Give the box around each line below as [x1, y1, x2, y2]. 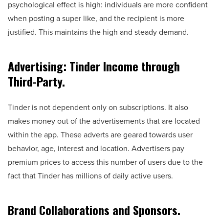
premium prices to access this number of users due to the [8, 156, 203, 168]
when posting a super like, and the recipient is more [8, 12, 184, 24]
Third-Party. [8, 72, 65, 90]
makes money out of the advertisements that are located [8, 115, 200, 127]
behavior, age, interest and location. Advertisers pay [8, 142, 184, 154]
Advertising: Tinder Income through [8, 57, 180, 75]
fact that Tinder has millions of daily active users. [8, 170, 173, 181]
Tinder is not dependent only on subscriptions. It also [8, 101, 188, 113]
